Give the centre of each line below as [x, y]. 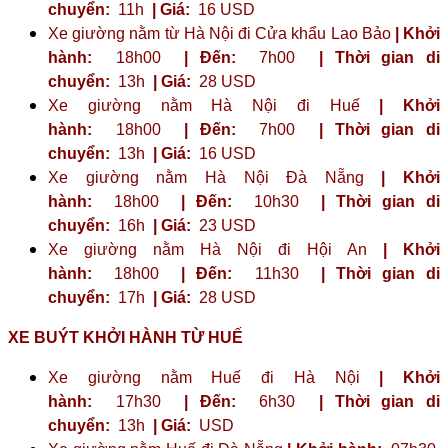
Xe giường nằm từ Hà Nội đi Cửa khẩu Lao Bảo [221, 33]
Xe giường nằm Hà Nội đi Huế [214, 105]
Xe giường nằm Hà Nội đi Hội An [215, 249]
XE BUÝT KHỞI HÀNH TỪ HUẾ [125, 337]
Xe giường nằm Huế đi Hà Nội [214, 377]
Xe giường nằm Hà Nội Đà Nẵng [215, 177]
